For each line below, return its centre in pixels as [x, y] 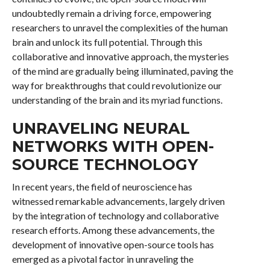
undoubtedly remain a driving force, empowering [111, 13]
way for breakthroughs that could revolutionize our [117, 85]
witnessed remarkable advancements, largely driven [118, 201]
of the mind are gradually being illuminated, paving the [122, 71]
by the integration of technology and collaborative [115, 215]
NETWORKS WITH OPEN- [113, 146]
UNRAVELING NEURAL [101, 128]
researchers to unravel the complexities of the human [120, 27]
